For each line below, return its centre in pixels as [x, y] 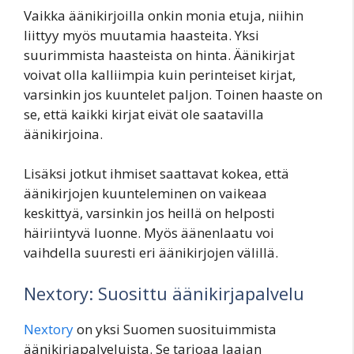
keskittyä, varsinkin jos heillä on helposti [149, 213]
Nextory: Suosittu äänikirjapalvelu [164, 293]
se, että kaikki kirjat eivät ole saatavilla [144, 114]
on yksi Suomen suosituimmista [175, 329]
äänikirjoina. [63, 134]
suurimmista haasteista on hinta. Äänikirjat [159, 55]
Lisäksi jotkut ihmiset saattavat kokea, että [156, 174]
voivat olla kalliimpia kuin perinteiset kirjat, [160, 74]
